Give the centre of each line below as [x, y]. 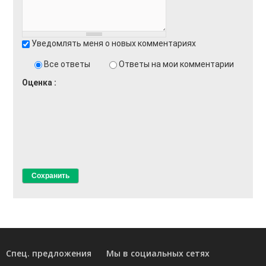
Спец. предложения [49, 253]
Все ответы [68, 64]
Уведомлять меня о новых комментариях [114, 43]
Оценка [38, 82]
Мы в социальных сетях [158, 253]
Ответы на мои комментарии [176, 64]
